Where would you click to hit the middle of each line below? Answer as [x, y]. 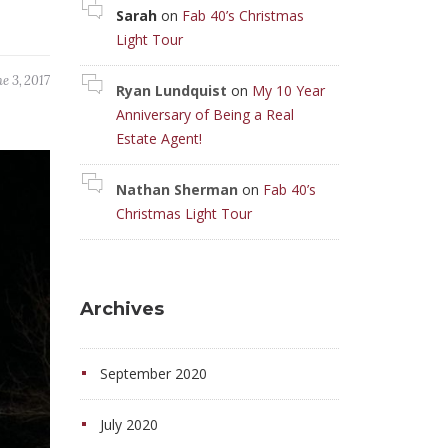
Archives [121, 309]
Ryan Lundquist [171, 90]
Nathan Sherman [176, 189]
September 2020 [153, 373]
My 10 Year [288, 90]
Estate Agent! [158, 138]
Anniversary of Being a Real [204, 114]
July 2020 [128, 424]
